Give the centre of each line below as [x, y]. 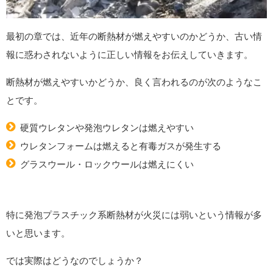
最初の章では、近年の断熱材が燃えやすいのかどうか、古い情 [134, 37]
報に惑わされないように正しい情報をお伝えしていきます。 [129, 55]
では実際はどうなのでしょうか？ [75, 260]
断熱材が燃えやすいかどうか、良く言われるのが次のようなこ [134, 82]
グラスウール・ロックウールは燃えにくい [107, 165]
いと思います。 [38, 233]
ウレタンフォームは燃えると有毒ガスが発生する [120, 146]
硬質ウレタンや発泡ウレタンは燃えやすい [107, 128]
